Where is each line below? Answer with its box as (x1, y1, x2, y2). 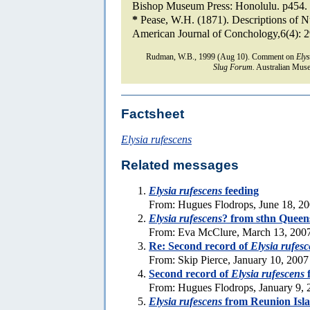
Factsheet (121, 106, 184, 121)
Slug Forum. (213, 62, 255, 72)
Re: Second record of (149, 239, 250, 252)
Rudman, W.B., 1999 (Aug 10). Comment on (146, 51, 296, 62)
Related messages (121, 157, 239, 172)
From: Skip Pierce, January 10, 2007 (149, 253, 309, 266)
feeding (222, 184, 259, 197)
